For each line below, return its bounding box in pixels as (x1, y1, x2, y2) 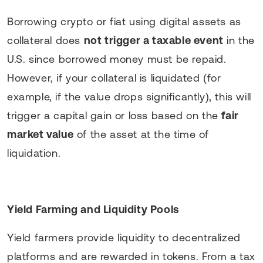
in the (223, 33, 255, 46)
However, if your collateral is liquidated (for (7, 71, 221, 84)
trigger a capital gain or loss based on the (7, 109, 222, 122)
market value (7, 127, 74, 140)
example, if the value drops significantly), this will (7, 90, 251, 103)
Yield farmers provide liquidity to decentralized (7, 231, 241, 244)
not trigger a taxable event (83, 33, 224, 46)
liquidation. (7, 146, 61, 159)
